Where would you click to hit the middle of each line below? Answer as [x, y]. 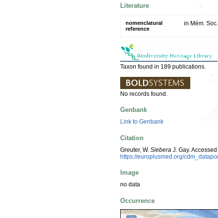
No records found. [144, 94]
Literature [135, 6]
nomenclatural [144, 23]
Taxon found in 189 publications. [163, 66]
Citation [132, 138]
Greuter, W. [135, 150]
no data [130, 185]
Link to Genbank [142, 122]
